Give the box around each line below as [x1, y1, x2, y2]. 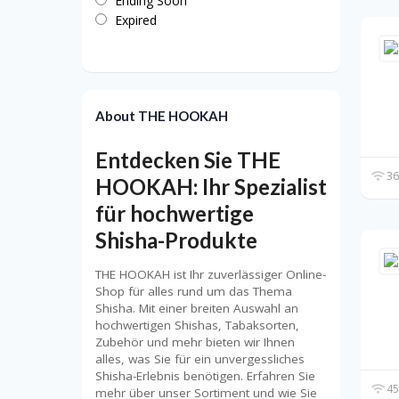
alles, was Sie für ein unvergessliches [95, 350, 305, 367]
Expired [115, 12, 157, 29]
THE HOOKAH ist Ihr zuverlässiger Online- [95, 265, 326, 282]
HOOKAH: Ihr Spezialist [95, 173, 327, 199]
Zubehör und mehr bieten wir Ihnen [95, 333, 295, 350]
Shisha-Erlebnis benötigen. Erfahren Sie [95, 367, 315, 384]
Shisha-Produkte [95, 226, 257, 253]
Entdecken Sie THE [95, 146, 281, 173]
